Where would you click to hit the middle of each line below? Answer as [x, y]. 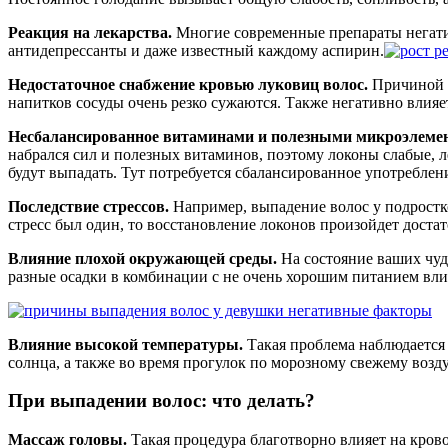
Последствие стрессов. [88, 206]
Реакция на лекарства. [90, 32]
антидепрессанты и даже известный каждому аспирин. [196, 50]
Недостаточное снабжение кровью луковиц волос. [188, 84]
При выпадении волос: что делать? [161, 401]
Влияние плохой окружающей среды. [142, 258]
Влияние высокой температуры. [125, 344]
